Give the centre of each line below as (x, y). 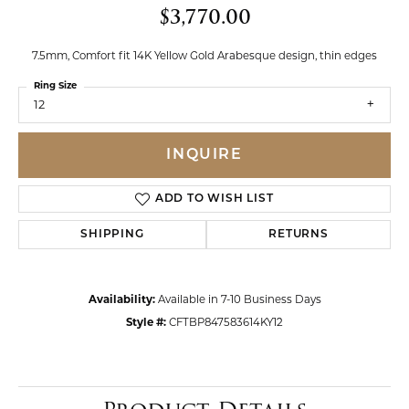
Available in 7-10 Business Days (239, 301)
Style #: (146, 324)
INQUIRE (204, 156)
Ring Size (55, 86)
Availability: (121, 301)
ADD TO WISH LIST (214, 199)
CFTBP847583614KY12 (226, 324)
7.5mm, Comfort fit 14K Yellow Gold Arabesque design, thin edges (204, 57)
